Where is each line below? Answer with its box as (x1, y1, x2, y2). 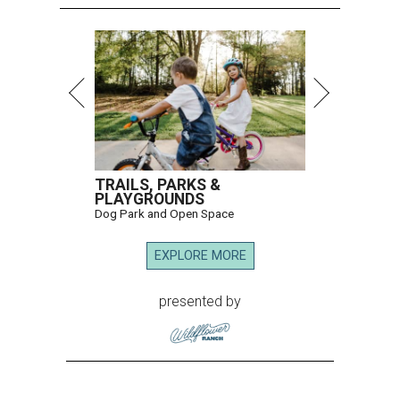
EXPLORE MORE (154, 248, 246, 264)
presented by (159, 293, 241, 311)
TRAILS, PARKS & (95, 176, 221, 195)
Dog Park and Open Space (95, 206, 234, 221)
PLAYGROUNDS (95, 190, 204, 209)
